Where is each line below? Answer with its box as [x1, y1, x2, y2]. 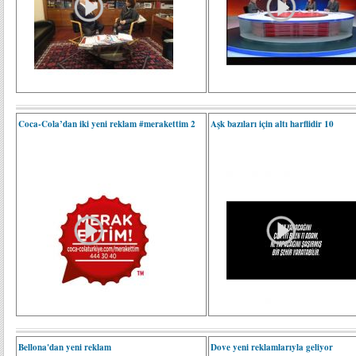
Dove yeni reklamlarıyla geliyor [211, 341, 334, 354]
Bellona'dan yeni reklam [18, 341, 111, 354]
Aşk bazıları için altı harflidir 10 [211, 118, 335, 130]
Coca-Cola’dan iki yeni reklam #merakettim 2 [18, 118, 195, 130]
